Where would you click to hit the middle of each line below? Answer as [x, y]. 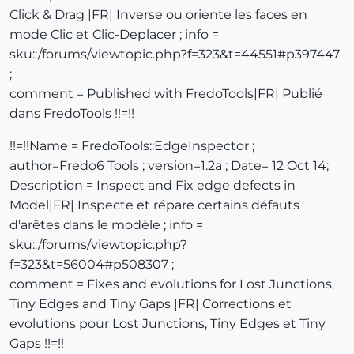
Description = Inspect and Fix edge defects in [153, 186]
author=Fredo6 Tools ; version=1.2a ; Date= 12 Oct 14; [169, 166]
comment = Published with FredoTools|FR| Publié [166, 94]
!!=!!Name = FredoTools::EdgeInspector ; [132, 146]
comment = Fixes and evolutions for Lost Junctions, [172, 284]
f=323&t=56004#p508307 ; [92, 265]
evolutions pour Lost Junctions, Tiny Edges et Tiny [168, 324]
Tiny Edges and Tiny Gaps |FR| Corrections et [151, 304]
